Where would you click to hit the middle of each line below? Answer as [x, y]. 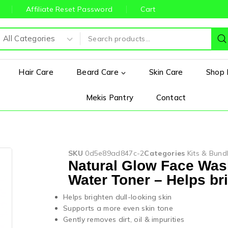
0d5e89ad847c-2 [115, 153]
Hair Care [36, 72]
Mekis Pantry [110, 97]
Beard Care [98, 72]
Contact [171, 97]
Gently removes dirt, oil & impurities [124, 220]
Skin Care [166, 72]
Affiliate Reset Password [69, 9]
